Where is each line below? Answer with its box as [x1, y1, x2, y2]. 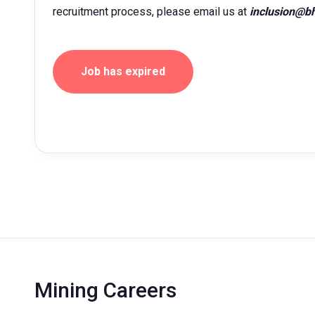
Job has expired [81, 65, 165, 78]
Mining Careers [34, 278, 176, 302]
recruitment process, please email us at [53, 5, 250, 18]
